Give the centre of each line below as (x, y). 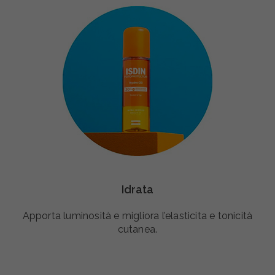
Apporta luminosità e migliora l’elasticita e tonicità (137, 215)
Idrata (137, 189)
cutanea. (137, 229)
